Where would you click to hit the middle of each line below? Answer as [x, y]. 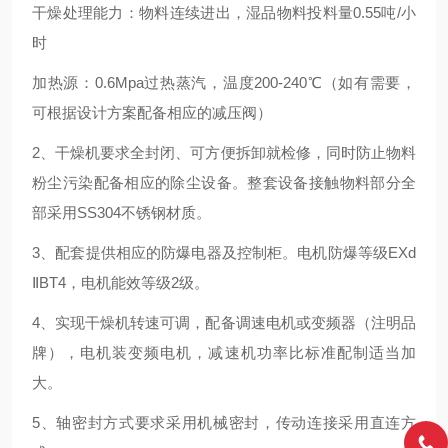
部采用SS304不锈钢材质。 [121, 212]
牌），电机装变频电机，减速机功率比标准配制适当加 [224, 352]
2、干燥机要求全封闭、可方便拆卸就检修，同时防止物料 [224, 152]
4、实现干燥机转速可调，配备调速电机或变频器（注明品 [224, 322]
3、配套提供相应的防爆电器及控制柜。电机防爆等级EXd [224, 252]
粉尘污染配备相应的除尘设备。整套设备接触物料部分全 [224, 182]
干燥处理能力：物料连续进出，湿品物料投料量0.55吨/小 [224, 12]
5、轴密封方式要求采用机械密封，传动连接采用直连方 [224, 422]
